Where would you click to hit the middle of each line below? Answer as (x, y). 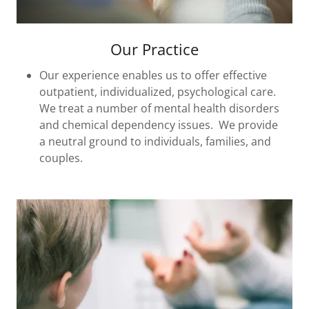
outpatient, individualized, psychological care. (157, 92)
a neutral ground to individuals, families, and (155, 142)
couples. (62, 158)
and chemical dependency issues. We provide (158, 125)
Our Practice (154, 49)
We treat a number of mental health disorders (159, 109)
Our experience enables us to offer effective (153, 76)
